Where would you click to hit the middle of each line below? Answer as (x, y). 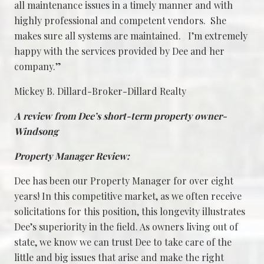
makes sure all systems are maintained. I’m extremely (131, 35)
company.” (38, 66)
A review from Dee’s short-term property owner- (121, 115)
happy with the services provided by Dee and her (119, 51)
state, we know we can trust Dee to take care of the (123, 242)
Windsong (36, 131)
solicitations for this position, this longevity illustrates (130, 211)
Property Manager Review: (72, 156)
